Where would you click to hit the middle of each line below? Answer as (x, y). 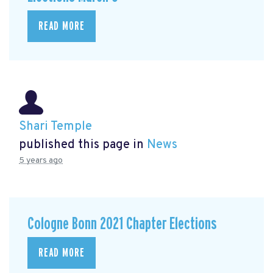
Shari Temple (55, 127)
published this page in (83, 145)
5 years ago (41, 161)
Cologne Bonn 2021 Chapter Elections (122, 224)
